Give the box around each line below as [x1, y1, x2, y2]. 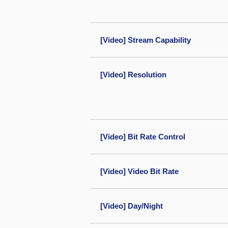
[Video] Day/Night [100, 202, 163, 210]
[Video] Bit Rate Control [100, 132, 185, 141]
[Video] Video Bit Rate [100, 167, 179, 176]
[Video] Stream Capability [100, 36, 191, 44]
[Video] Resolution [100, 70, 166, 79]
